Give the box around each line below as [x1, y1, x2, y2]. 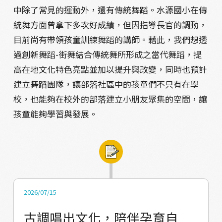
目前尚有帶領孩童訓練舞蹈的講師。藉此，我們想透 [13, 33, 207, 46]
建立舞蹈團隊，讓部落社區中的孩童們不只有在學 [13, 78, 199, 91]
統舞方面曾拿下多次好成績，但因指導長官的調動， [13, 18, 207, 31]
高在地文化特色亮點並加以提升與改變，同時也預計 [13, 63, 207, 76]
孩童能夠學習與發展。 [13, 108, 98, 120]
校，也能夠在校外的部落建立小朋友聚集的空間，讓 [13, 93, 207, 106]
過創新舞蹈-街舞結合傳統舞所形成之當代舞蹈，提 [13, 48, 202, 61]
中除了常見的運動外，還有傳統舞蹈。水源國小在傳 [13, 3, 207, 16]
